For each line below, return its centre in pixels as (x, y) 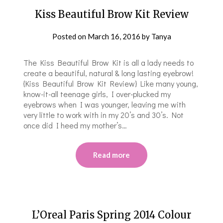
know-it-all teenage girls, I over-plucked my (97, 94)
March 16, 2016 (114, 36)
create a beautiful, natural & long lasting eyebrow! (109, 73)
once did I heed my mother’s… (75, 125)
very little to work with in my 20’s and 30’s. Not (104, 114)
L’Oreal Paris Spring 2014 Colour (111, 215)
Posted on (70, 36)
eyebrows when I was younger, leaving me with (105, 104)
